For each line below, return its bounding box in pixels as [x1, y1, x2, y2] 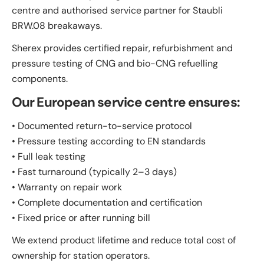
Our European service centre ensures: [12, 93, 240, 111]
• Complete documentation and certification [12, 196, 202, 209]
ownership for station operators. [12, 249, 150, 262]
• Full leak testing [12, 150, 85, 163]
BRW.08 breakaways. [12, 19, 102, 32]
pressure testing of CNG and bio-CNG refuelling [12, 57, 218, 70]
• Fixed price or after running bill [12, 211, 150, 224]
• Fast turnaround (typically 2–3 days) [12, 165, 177, 178]
